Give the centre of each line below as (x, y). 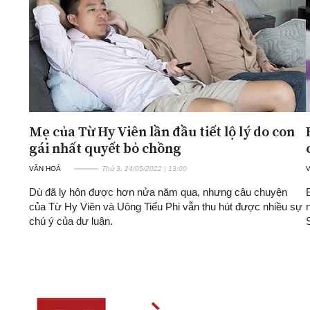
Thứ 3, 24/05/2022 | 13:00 (144, 168)
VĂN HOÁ (45, 168)
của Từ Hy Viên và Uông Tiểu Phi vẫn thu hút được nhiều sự (166, 206)
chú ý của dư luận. (71, 221)
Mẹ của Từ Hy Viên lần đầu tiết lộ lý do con (162, 131)
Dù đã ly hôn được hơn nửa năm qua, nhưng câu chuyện (158, 192)
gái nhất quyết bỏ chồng (105, 148)
